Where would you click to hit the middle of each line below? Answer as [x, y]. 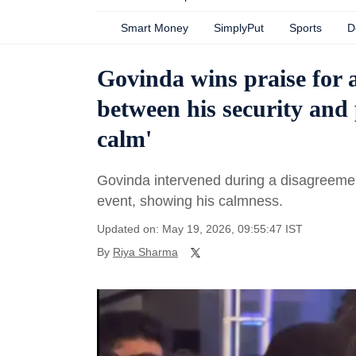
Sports [306, 28]
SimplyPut [239, 28]
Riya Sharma [145, 252]
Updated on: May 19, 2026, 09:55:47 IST [200, 229]
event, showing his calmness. [190, 201]
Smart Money [155, 28]
